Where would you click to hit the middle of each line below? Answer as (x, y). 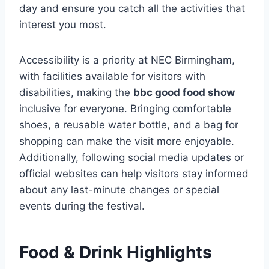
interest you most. (63, 25)
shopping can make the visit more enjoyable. (127, 141)
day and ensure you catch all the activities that (132, 9)
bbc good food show (184, 93)
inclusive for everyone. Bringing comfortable (125, 109)
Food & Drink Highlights (116, 252)
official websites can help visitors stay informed (134, 174)
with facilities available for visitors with (112, 77)
